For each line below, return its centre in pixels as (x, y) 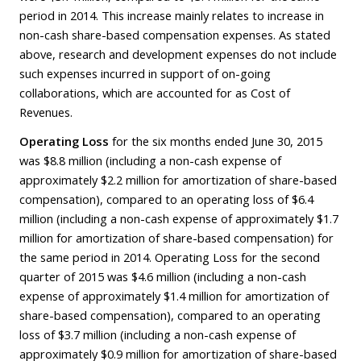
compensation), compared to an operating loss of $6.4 (166, 199)
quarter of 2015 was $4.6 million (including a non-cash (163, 277)
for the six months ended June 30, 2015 (216, 141)
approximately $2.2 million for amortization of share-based (178, 180)
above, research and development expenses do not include (178, 54)
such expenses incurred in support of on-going (145, 74)
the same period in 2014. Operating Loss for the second (170, 257)
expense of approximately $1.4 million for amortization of (174, 296)
